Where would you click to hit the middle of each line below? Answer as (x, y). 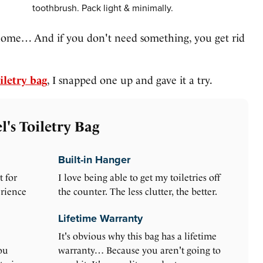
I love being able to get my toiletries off (139, 178)
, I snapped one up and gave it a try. (130, 80)
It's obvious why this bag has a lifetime (137, 237)
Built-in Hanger (94, 160)
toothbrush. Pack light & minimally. (102, 8)
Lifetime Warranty (100, 219)
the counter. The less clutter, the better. (138, 192)
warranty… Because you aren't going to (139, 251)
